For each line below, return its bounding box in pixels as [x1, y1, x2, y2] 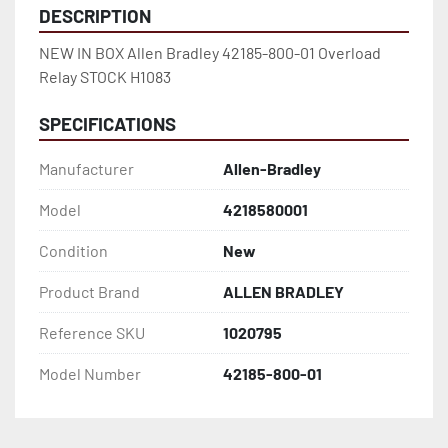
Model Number [39, 364, 141, 384]
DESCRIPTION [39, 4, 151, 28]
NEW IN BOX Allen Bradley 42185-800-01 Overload [39, 43, 381, 63]
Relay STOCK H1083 [39, 67, 171, 87]
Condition [39, 241, 108, 261]
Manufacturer [39, 159, 134, 179]
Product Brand [39, 282, 140, 302]
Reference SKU [39, 323, 145, 343]
